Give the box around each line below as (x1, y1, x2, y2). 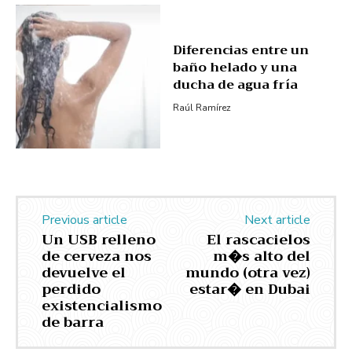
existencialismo (42, 293, 162, 319)
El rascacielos (206, 227, 310, 253)
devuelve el (42, 260, 126, 286)
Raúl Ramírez (172, 101, 231, 115)
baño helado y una (172, 57, 297, 79)
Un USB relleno (42, 227, 156, 253)
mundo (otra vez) (185, 260, 310, 286)
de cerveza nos (42, 244, 152, 269)
